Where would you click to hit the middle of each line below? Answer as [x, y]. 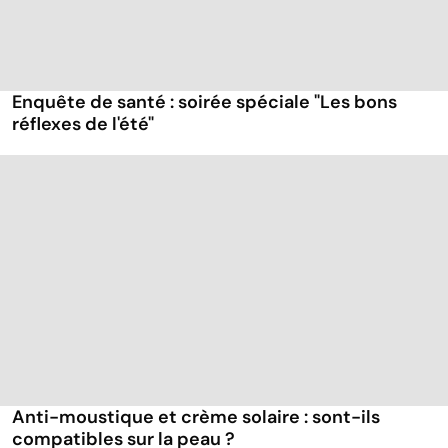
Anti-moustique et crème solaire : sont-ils [196, 416]
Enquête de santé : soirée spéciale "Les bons [204, 101]
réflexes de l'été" [83, 123]
